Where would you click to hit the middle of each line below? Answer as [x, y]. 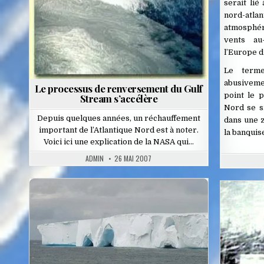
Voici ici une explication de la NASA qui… [118, 142]
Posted [93, 207]
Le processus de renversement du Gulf [118, 89]
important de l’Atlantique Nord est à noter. [118, 130]
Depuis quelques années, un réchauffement [118, 118]
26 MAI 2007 [133, 159]
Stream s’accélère [119, 99]
